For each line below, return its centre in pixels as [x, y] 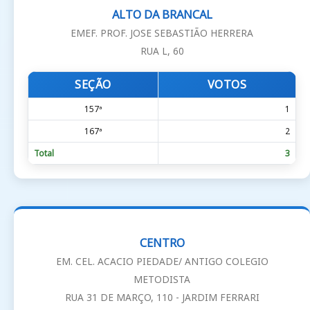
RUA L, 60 [162, 51]
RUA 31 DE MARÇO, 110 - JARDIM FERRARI [162, 297]
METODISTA [162, 279]
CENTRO [162, 243]
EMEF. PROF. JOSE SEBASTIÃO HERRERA [162, 33]
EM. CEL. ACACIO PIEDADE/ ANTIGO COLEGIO [162, 261]
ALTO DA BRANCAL [162, 15]
